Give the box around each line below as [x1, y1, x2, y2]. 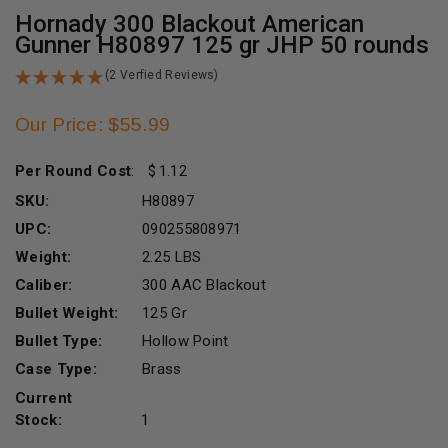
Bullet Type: [15, 331, 103, 350]
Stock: [15, 410, 62, 429]
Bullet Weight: [15, 303, 119, 322]
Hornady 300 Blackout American [15, 9, 364, 38]
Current [15, 388, 73, 407]
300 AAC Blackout [142, 275, 266, 294]
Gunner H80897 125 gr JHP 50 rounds [15, 30, 429, 59]
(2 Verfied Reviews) [105, 67, 219, 82]
